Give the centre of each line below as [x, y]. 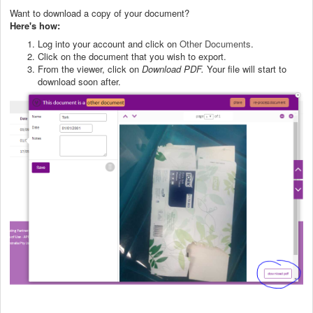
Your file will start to [245, 68]
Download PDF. [173, 68]
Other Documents [215, 43]
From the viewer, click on [90, 68]
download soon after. [79, 81]
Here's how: [35, 25]
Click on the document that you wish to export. [132, 56]
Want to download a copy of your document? [100, 13]
